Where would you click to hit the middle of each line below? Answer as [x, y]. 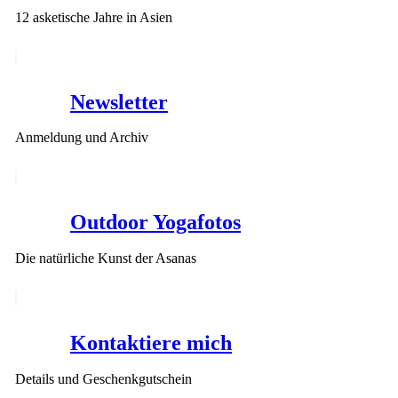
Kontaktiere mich [151, 343]
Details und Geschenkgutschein [103, 379]
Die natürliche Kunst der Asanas [106, 259]
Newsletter [119, 102]
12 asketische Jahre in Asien [94, 17]
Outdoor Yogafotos [155, 223]
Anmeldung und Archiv [82, 138]
